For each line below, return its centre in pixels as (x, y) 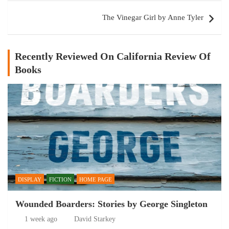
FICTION (60, 179)
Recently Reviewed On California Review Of (113, 56)
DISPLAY (30, 179)
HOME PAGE (96, 179)
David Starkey (95, 219)
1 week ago (41, 219)
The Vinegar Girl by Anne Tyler (153, 17)
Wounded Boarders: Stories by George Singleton (111, 204)
